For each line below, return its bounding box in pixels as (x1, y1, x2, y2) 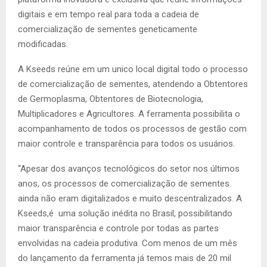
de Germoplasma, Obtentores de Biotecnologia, (18, 94, 203, 105)
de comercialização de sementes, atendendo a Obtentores (18, 79, 248, 90)
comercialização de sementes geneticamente (18, 24, 197, 35)
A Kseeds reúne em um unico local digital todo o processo (18, 64, 248, 75)
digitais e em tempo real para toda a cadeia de (18, 9, 199, 20)
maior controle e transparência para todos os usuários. (18, 138, 235, 150)
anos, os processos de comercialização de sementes (18, 178, 229, 190)
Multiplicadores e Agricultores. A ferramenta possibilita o (18, 108, 240, 120)
